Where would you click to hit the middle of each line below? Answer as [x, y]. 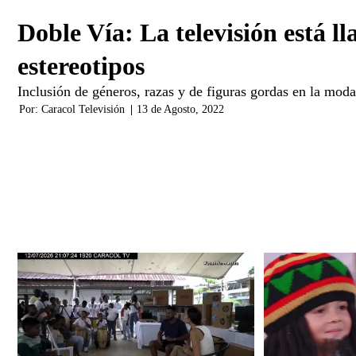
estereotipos [81, 66]
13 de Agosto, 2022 [180, 109]
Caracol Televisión [83, 109]
